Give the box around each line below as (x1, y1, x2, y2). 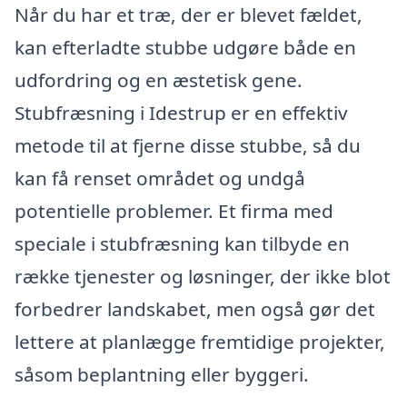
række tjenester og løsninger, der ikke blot (15, 263, 391, 289)
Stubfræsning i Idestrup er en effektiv (15, 99, 348, 125)
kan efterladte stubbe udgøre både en (15, 34, 356, 60)
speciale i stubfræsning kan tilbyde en (15, 230, 350, 256)
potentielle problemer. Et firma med (15, 197, 333, 223)
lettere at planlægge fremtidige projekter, (15, 328, 385, 354)
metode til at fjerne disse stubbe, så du (15, 132, 361, 158)
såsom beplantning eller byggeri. (15, 361, 309, 387)
